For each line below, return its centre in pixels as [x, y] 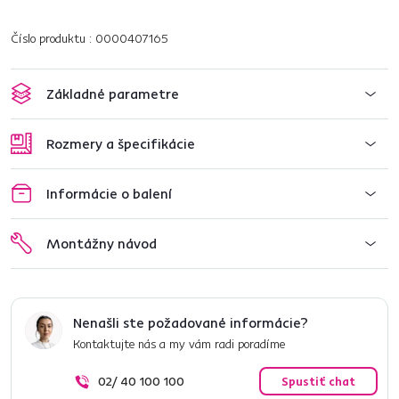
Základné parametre [113, 94]
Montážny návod [102, 243]
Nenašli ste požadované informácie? [191, 322]
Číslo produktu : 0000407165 [90, 38]
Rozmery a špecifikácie [121, 143]
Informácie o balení [109, 193]
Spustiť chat [318, 381]
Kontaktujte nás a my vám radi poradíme [179, 344]
